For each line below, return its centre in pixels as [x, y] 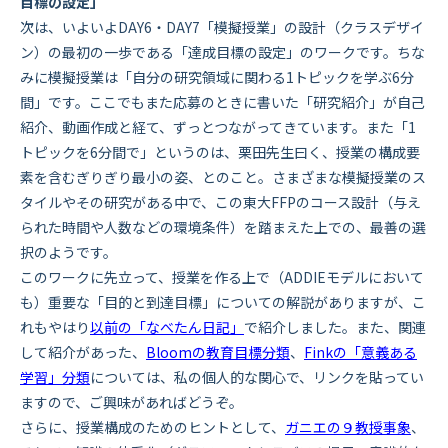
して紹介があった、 [83, 352]
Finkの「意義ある [360, 352]
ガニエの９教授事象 [348, 427]
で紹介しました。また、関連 [335, 327]
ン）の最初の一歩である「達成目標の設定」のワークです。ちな [222, 52]
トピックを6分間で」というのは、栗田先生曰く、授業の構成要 [220, 152]
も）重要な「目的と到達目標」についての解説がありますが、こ [223, 302]
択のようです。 [68, 252]
